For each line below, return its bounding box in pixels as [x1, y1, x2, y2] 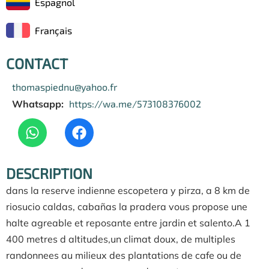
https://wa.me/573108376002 [69, 97, 201, 109]
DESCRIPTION [6, 164, 92, 182]
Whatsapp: [12, 97, 64, 110]
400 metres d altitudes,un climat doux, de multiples [6, 232, 235, 245]
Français [35, 24, 72, 36]
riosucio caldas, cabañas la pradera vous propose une [6, 200, 247, 213]
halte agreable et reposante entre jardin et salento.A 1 [6, 216, 250, 229]
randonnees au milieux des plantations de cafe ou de [6, 249, 241, 261]
